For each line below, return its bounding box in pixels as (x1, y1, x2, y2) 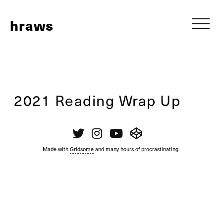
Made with (43, 145, 70, 153)
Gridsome (70, 145, 94, 153)
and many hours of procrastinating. (94, 145, 179, 153)
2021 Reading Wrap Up (14, 89, 180, 111)
